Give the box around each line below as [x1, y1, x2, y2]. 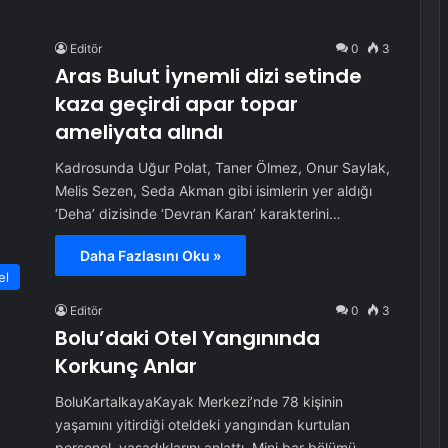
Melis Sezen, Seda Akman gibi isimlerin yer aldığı [54, 182, 372, 199]
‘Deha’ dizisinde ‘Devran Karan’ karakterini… [54, 205, 341, 222]
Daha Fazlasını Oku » [79, 247, 221, 264]
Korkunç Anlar [54, 352, 197, 380]
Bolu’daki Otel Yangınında [54, 324, 320, 352]
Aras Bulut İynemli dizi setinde [54, 62, 362, 90]
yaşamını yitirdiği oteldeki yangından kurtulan [54, 416, 350, 433]
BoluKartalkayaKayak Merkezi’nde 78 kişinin [54, 393, 343, 410]
